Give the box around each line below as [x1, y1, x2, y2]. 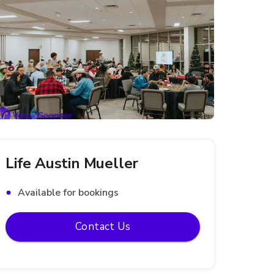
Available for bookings [18, 186, 119, 199]
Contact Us [75, 220, 131, 234]
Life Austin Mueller [6, 154, 139, 173]
